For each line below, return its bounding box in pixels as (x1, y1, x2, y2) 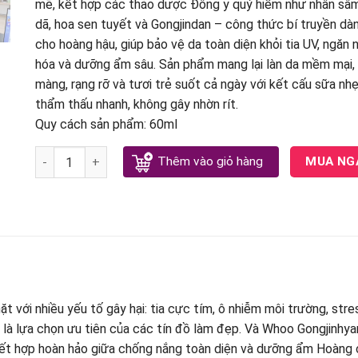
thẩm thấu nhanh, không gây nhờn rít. (35, 97, 238, 112)
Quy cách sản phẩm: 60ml (35, 117, 177, 132)
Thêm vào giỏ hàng (157, 154, 263, 169)
